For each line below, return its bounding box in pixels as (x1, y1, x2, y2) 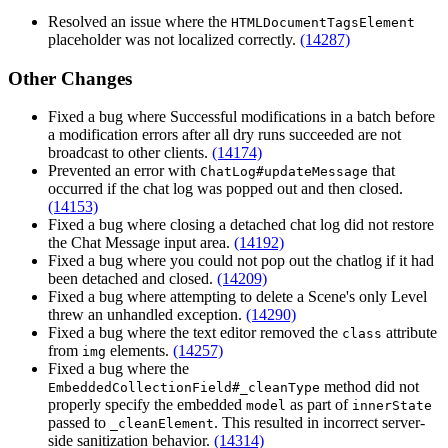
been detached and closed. (48, 270, 217, 288)
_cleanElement (110, 416, 214, 432)
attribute (382, 324, 437, 342)
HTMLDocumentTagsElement (231, 14, 415, 30)
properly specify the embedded (48, 396, 246, 414)
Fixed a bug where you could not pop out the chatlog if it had (48, 252, 434, 270)
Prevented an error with (48, 162, 200, 180)
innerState (352, 398, 432, 414)
